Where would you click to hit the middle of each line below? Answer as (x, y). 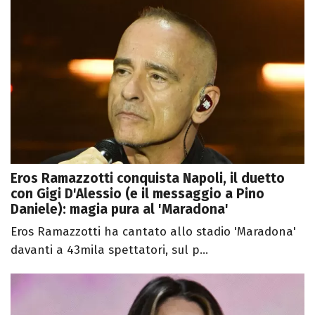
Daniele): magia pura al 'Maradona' (120, 209)
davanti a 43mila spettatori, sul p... (109, 250)
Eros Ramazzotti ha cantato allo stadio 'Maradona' (153, 231)
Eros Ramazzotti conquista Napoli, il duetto (148, 178)
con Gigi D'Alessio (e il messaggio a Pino (137, 193)
